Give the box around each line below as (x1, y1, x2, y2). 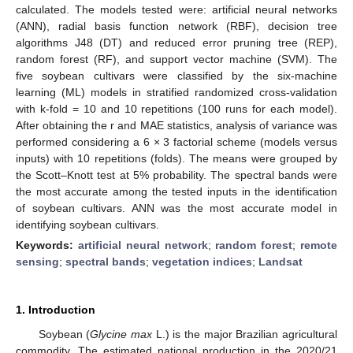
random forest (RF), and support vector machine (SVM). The (16, 52, 337, 65)
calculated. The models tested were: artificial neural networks (16, 2, 337, 16)
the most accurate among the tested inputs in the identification (16, 184, 337, 198)
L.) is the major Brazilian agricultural (151, 327, 338, 340)
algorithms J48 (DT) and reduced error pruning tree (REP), (16, 35, 337, 49)
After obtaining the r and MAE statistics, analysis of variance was (16, 118, 337, 132)
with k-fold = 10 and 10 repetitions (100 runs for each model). (16, 102, 337, 115)
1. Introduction (16, 303, 95, 316)
